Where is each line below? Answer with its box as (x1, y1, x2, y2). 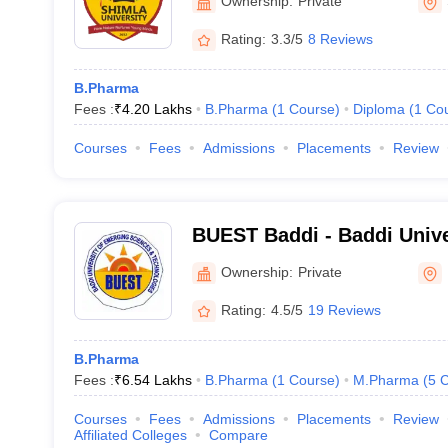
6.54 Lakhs (121, 372, 192, 388)
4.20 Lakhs (121, 101, 192, 117)
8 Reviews (307, 30, 373, 47)
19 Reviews (307, 301, 381, 318)
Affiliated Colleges (73, 427, 187, 443)
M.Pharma (352, 372, 419, 388)
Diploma (352, 101, 405, 117)
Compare (208, 427, 268, 443)
